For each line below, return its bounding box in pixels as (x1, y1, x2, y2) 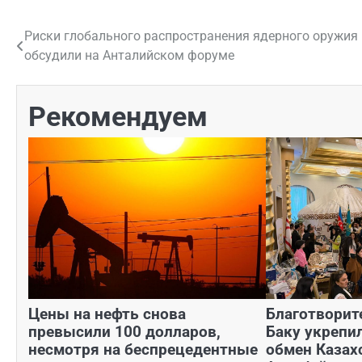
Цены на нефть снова (28, 304, 186, 323)
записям (15, 86, 94, 110)
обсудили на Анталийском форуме (24, 47, 234, 63)
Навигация (15, 28, 115, 52)
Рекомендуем (28, 100, 208, 133)
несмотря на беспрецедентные (28, 339, 258, 359)
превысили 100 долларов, (28, 322, 221, 341)
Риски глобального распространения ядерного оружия (24, 27, 358, 44)
